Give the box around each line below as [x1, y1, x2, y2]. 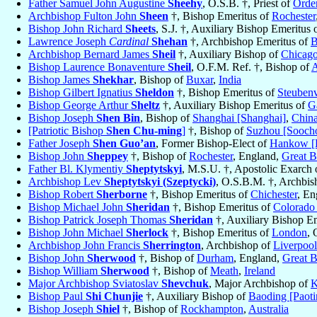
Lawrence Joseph [28, 35, 109, 48]
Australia [248, 303, 289, 316]
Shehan [151, 35, 188, 48]
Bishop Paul [28, 290, 86, 303]
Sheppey [87, 150, 128, 163]
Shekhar [93, 74, 134, 86]
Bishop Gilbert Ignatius [28, 86, 135, 99]
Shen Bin [96, 112, 140, 125]
